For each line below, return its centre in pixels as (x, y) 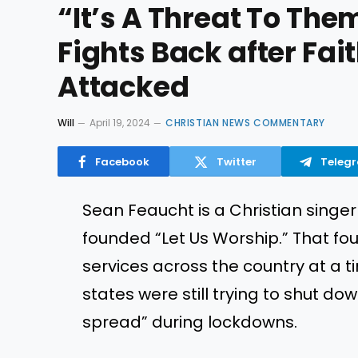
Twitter (237, 161)
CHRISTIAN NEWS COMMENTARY (245, 123)
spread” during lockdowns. (190, 322)
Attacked (123, 87)
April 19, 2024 (120, 123)
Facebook (122, 161)
